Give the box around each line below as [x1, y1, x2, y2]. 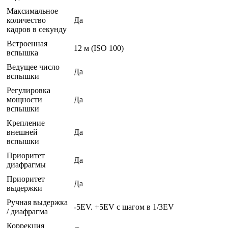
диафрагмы [7, 160, 46, 169]
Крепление [7, 119, 45, 128]
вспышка [7, 48, 38, 58]
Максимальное [7, 7, 58, 16]
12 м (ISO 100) [74, 44, 124, 53]
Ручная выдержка [7, 198, 68, 207]
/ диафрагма [7, 207, 48, 216]
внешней [7, 128, 38, 137]
